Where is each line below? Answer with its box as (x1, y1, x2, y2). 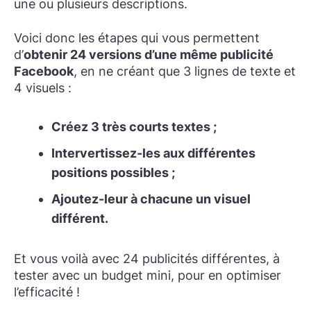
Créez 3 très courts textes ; (51, 119, 217, 135)
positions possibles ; (51, 165, 175, 180)
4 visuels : (14, 81, 72, 96)
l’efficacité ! (14, 285, 80, 300)
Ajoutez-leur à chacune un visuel (51, 192, 251, 207)
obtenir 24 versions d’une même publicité (24, 47, 274, 62)
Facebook (14, 64, 74, 79)
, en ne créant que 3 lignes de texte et (74, 64, 296, 79)
